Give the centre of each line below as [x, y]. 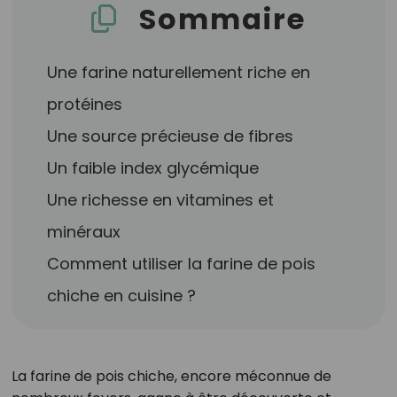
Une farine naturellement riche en [179, 72]
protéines [85, 104]
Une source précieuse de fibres [171, 136]
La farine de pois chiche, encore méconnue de [171, 376]
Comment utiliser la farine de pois [182, 264]
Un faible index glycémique [153, 168]
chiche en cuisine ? [122, 296]
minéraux [84, 232]
